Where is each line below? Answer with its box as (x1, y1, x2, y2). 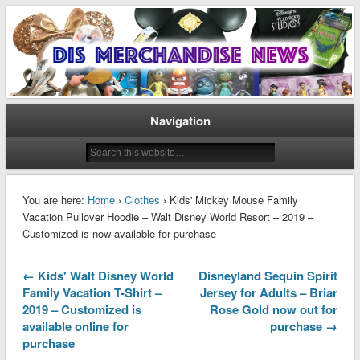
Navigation (149, 111, 211, 129)
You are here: (22, 191, 84, 207)
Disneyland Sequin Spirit (198, 266, 338, 284)
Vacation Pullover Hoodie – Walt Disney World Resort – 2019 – (22, 208, 313, 224)
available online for (22, 317, 129, 335)
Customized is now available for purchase (22, 225, 216, 241)
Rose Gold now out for (210, 300, 338, 318)
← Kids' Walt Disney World (22, 266, 174, 284)
